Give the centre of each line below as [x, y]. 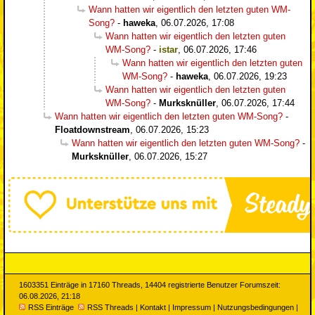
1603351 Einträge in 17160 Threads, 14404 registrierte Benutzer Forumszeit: [150, 284]
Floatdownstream [92, 129]
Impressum [192, 307]
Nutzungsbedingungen [256, 307]
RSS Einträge [51, 307]
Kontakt [153, 307]
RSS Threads [110, 307]
